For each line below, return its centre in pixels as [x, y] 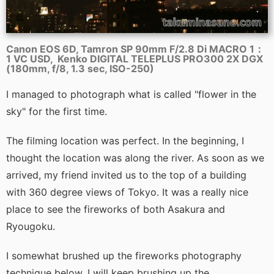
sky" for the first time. [57, 112]
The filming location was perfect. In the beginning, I [125, 141]
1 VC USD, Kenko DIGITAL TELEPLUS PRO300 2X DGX [135, 59]
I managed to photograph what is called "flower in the [131, 94]
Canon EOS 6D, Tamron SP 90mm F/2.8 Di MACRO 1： [135, 49]
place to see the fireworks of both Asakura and [116, 209]
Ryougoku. [31, 227]
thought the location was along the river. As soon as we [135, 158]
